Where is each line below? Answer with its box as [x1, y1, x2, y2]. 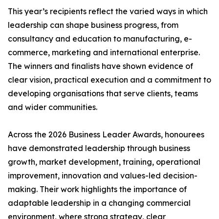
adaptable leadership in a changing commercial [8, 198, 191, 208]
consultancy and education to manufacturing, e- [8, 34, 192, 44]
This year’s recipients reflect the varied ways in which [8, 6, 208, 16]
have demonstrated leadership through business [8, 143, 190, 153]
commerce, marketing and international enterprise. [8, 47, 200, 57]
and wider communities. [8, 102, 97, 112]
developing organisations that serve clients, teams [8, 88, 198, 98]
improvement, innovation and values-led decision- [8, 171, 197, 180]
